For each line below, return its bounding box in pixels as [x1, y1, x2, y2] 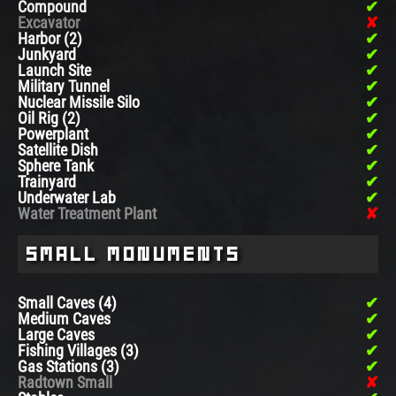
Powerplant [18, 125, 88, 144]
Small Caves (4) [18, 293, 117, 313]
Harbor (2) [18, 29, 82, 49]
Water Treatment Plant [18, 204, 156, 224]
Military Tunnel [18, 77, 110, 96]
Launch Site [18, 61, 91, 80]
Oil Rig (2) [18, 109, 80, 128]
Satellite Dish [18, 141, 98, 160]
